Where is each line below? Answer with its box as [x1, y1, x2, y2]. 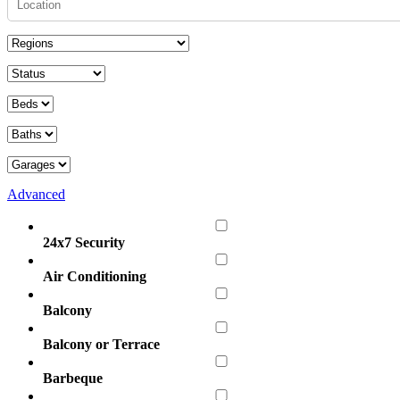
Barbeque [43, 371, 103, 387]
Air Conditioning [43, 269, 146, 285]
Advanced [7, 187, 65, 203]
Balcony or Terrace [43, 337, 160, 353]
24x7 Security [43, 235, 125, 251]
